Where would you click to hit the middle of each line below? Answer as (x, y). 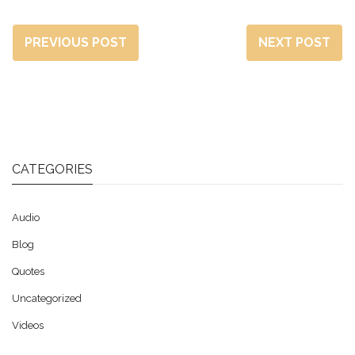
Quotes (28, 272)
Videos (28, 326)
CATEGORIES (52, 170)
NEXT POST (294, 43)
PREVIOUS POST (76, 43)
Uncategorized (47, 299)
